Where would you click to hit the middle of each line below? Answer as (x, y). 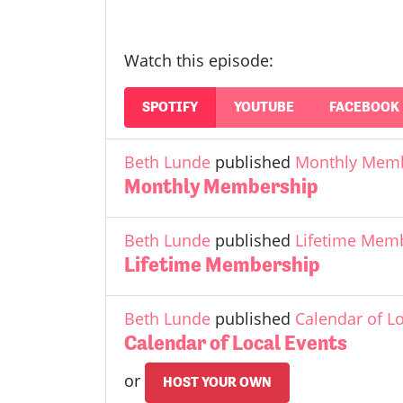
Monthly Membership (221, 186)
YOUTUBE (264, 107)
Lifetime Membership (222, 264)
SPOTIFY (170, 107)
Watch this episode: (199, 60)
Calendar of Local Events (236, 342)
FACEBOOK (364, 107)
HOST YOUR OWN (218, 382)
